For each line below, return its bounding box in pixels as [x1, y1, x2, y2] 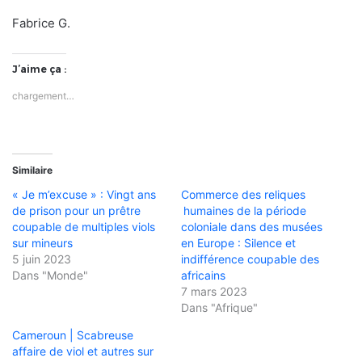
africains [181, 268, 225, 283]
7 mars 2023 [181, 284, 247, 299]
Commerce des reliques [181, 187, 305, 202]
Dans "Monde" [12, 268, 88, 283]
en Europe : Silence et [181, 236, 296, 250]
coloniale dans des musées [181, 220, 322, 234]
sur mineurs [12, 236, 73, 250]
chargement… [12, 90, 74, 103]
